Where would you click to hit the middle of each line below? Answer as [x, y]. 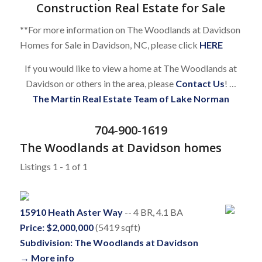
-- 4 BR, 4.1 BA [153, 212]
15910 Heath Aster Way [71, 212]
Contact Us [200, 83]
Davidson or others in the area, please [100, 83]
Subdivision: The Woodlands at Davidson [109, 242]
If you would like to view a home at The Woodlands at [131, 68]
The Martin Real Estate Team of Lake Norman [131, 98]
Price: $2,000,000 [56, 227]
